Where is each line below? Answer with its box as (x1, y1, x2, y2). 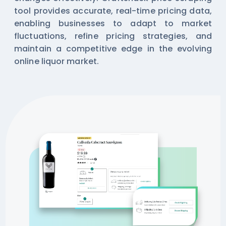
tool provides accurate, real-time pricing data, (14, 5, 212, 17)
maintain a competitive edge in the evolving (14, 42, 212, 54)
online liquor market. (14, 55, 99, 67)
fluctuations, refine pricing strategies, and (14, 30, 212, 42)
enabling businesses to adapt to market (14, 17, 212, 29)
